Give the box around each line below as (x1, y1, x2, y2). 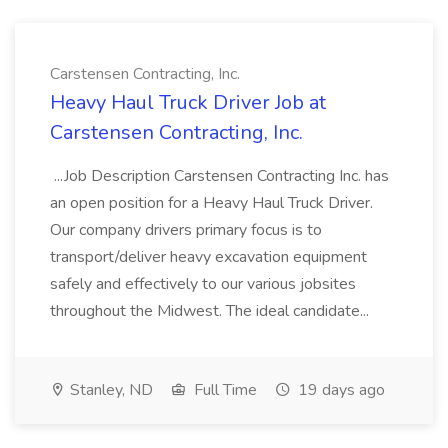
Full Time (190, 379, 257, 401)
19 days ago (294, 379, 385, 401)
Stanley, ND (66, 379, 153, 401)
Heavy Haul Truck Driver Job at (50, 89, 326, 116)
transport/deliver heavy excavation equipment (50, 246, 367, 268)
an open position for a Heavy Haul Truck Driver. (50, 192, 373, 214)
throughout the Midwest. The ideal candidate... (50, 300, 373, 322)
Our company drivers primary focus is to (50, 219, 322, 241)
